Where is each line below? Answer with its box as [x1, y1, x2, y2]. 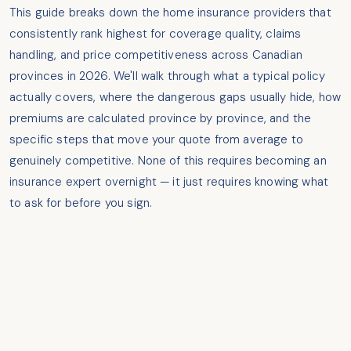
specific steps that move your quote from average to [9, 132, 303, 148]
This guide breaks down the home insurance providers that [9, 5, 331, 21]
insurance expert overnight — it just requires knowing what [9, 174, 328, 190]
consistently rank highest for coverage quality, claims [9, 26, 302, 42]
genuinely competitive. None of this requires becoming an [9, 153, 327, 169]
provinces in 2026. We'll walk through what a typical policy [9, 68, 326, 85]
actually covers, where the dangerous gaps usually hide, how [9, 89, 342, 106]
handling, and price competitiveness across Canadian [9, 47, 302, 63]
